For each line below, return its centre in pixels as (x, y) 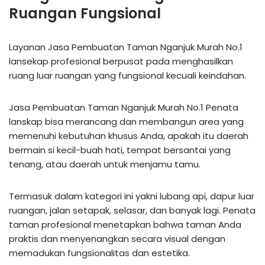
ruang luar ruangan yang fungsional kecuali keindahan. (127, 75)
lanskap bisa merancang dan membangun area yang (126, 121)
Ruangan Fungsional (85, 13)
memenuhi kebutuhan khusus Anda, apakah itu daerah (129, 135)
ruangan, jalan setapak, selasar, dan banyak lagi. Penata (132, 210)
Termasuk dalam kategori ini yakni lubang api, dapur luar (132, 196)
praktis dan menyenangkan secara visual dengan (117, 238)
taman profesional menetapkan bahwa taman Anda (125, 224)
